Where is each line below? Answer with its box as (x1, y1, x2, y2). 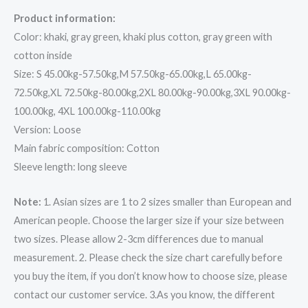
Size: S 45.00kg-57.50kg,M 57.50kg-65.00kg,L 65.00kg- (14, 68, 252, 80)
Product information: (14, 12, 115, 25)
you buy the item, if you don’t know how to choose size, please (14, 269, 287, 282)
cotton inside (14, 49, 72, 62)
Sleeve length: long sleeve (14, 161, 127, 173)
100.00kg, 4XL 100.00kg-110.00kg (14, 105, 161, 118)
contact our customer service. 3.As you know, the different (14, 288, 275, 300)
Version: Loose (14, 124, 81, 136)
